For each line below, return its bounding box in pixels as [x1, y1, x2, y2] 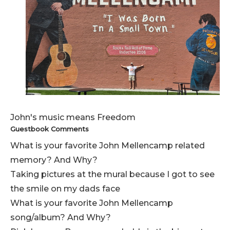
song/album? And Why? [10, 212, 111, 222]
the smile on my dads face [10, 183, 120, 194]
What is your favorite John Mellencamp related [10, 140, 205, 150]
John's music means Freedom [10, 112, 136, 122]
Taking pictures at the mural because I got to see [10, 169, 215, 179]
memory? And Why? [10, 155, 98, 165]
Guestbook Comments [10, 124, 89, 133]
